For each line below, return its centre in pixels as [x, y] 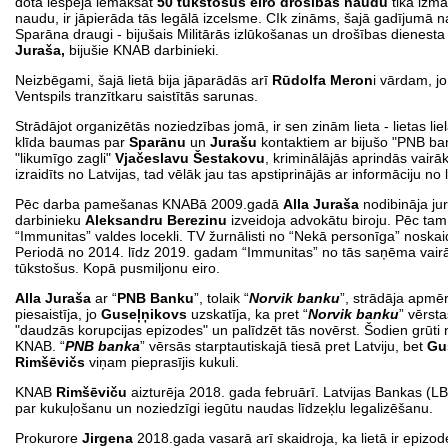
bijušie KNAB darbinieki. [142, 49]
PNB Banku [155, 297]
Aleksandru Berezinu [156, 219]
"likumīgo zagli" [65, 157]
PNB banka [102, 345]
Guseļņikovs [146, 313]
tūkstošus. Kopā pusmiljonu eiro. [119, 267]
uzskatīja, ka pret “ [249, 313]
